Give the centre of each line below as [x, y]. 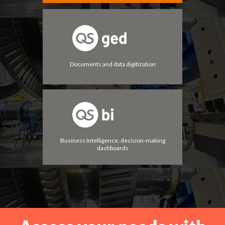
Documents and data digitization [113, 64]
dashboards [113, 148]
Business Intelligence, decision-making [113, 141]
